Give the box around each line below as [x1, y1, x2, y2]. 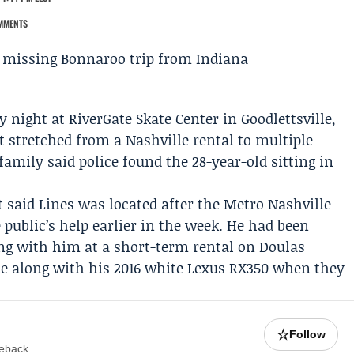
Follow [289, 328, 326, 341]
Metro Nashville [224, 194, 332, 214]
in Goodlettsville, [219, 108, 337, 129]
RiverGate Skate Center [69, 108, 220, 129]
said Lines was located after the [3, 194, 224, 214]
